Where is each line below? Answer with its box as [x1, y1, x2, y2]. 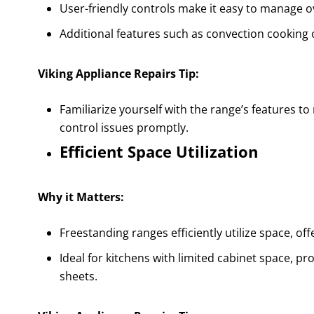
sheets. [59, 268, 97, 285]
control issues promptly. [59, 120, 189, 136]
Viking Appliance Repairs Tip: [37, 66, 199, 82]
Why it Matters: [37, 189, 124, 205]
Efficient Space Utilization [59, 141, 258, 163]
